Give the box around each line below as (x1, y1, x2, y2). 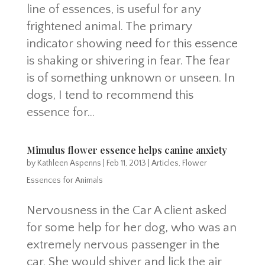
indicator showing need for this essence (26, 36, 238, 50)
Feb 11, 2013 (106, 158, 146, 168)
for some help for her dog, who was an (26, 220, 237, 234)
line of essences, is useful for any (26, 2, 201, 16)
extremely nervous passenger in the (26, 237, 219, 251)
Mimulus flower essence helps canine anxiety (26, 143, 227, 156)
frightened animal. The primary (26, 19, 192, 33)
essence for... (26, 105, 95, 119)
